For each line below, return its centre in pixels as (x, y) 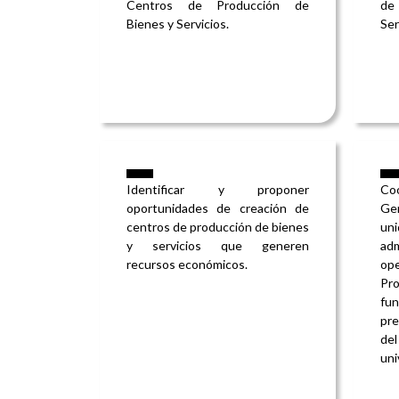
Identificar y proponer (218, 190)
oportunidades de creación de (218, 208)
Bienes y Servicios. (178, 24)
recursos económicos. (187, 265)
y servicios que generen (218, 246)
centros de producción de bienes (218, 227)
